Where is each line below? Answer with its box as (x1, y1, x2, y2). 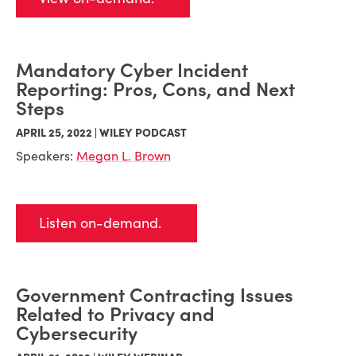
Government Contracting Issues (16, 283, 293, 308)
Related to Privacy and (16, 302, 215, 327)
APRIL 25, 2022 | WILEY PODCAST (16, 126, 187, 140)
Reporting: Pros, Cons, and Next (16, 77, 295, 102)
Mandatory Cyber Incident (16, 58, 248, 83)
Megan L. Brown (76, 148, 171, 164)
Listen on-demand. (39, 214, 161, 232)
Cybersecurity (16, 321, 137, 346)
